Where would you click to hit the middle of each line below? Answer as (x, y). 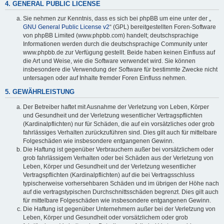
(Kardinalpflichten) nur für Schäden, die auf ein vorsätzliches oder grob (119, 124)
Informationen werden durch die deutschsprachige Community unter (115, 44)
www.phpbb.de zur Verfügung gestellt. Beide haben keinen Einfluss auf (119, 53)
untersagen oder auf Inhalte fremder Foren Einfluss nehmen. (105, 78)
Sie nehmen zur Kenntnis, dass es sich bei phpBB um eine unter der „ (117, 19)
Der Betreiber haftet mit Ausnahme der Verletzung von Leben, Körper (116, 107)
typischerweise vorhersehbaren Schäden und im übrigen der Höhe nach (121, 183)
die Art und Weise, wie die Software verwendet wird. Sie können (109, 61)
